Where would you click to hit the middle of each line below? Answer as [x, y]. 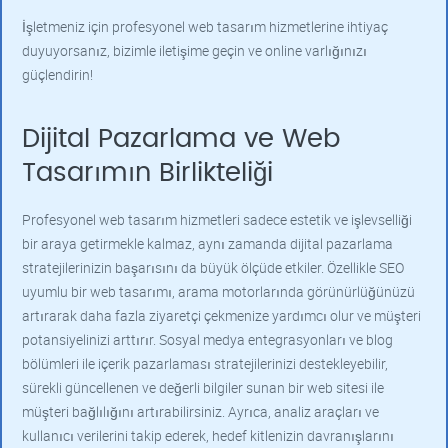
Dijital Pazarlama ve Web [181, 139]
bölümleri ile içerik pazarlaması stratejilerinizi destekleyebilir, [205, 363]
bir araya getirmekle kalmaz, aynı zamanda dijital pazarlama [207, 243]
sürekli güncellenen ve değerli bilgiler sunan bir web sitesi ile [203, 387]
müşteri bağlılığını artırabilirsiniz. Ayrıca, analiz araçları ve [200, 411]
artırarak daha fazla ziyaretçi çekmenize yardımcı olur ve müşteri [221, 315]
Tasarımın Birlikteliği [147, 173]
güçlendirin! [57, 74]
